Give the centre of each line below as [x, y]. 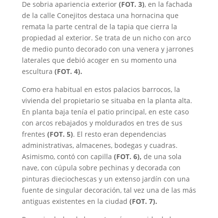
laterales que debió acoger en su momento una [99, 60]
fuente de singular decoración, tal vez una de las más [109, 190]
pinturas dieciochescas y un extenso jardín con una [106, 179]
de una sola [161, 157]
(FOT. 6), [127, 157]
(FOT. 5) [60, 134]
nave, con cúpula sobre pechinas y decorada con [101, 168]
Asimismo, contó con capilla [68, 157]
